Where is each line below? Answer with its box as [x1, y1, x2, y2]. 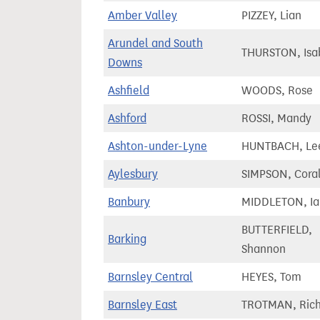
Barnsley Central [108, 270, 193, 284]
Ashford [108, 111, 146, 125]
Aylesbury [108, 167, 158, 181]
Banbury [108, 195, 150, 209]
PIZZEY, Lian [241, 9, 301, 22]
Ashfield [108, 84, 149, 97]
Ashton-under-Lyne [108, 139, 207, 153]
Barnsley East [108, 298, 177, 311]
